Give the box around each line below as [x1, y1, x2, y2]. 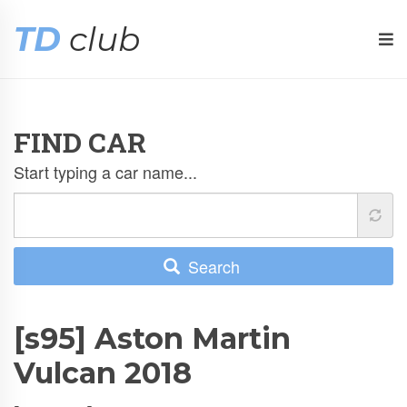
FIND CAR [14, 124, 146, 160]
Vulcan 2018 [14, 355, 192, 391]
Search [184, 254, 240, 278]
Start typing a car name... [14, 160, 197, 184]
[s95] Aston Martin [14, 321, 291, 356]
